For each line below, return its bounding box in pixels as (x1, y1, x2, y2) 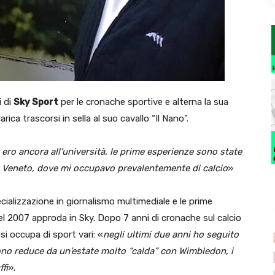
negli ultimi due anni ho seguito (103, 228, 239, 240)
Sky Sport (14, 96, 58, 107)
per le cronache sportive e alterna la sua (58, 96, 228, 107)
